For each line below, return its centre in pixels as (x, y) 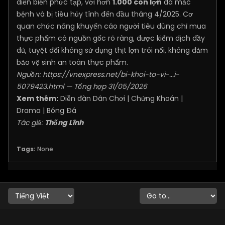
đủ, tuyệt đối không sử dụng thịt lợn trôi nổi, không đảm (112, 50)
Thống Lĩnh (64, 123)
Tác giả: (31, 123)
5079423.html (40, 86)
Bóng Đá (62, 110)
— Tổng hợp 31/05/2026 (105, 86)
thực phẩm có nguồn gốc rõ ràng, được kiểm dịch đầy (111, 38)
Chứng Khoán (155, 98)
